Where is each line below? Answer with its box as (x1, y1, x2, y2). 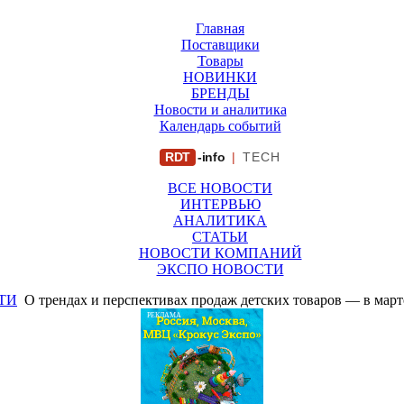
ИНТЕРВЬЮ (179, 197, 261, 212)
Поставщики (180, 37, 260, 52)
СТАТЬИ (192, 229, 248, 244)
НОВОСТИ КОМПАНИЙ (138, 245, 302, 261)
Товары (197, 53, 243, 69)
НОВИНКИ (183, 69, 257, 85)
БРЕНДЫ (190, 86, 250, 101)
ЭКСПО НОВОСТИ (156, 262, 284, 277)
